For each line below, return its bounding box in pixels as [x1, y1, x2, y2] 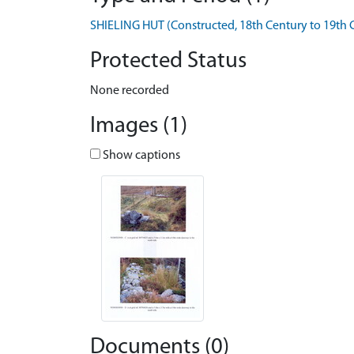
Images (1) [90, 115, 187, 137]
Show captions [100, 149, 180, 162]
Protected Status [90, 50, 247, 73]
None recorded [90, 85, 169, 97]
